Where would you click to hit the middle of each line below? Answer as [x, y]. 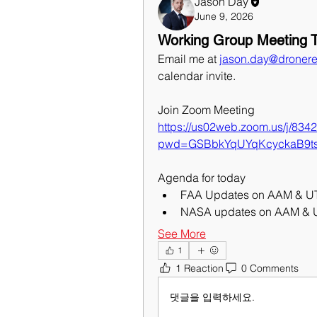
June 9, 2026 [224, 16]
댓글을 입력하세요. [212, 297]
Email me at [189, 59]
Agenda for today [202, 178]
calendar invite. [197, 76]
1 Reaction [200, 268]
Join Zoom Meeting [206, 110]
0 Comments [270, 268]
